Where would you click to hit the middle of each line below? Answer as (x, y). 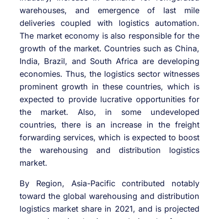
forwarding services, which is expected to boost (109, 138)
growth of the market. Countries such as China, (109, 49)
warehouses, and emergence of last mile (109, 11)
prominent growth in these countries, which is (109, 87)
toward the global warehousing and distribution (109, 196)
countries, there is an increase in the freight (109, 125)
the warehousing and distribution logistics (109, 150)
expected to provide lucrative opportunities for (109, 99)
